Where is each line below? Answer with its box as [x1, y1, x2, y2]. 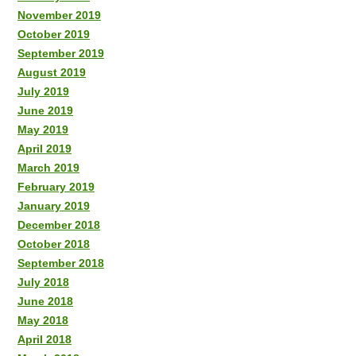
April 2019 [17, 141, 72, 155]
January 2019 [17, 199, 90, 212]
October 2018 [17, 237, 90, 250]
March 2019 [17, 161, 79, 174]
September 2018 [17, 256, 104, 269]
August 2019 [17, 65, 86, 79]
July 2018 [17, 275, 69, 288]
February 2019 [17, 180, 95, 193]
